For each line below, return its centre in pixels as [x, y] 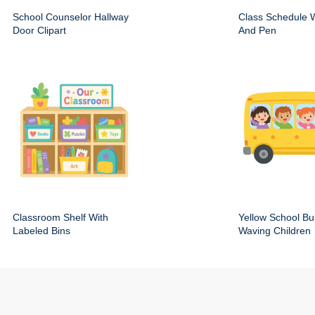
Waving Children [275, 231]
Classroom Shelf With [60, 218]
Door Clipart [39, 31]
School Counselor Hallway [71, 17]
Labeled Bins [41, 231]
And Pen [257, 31]
